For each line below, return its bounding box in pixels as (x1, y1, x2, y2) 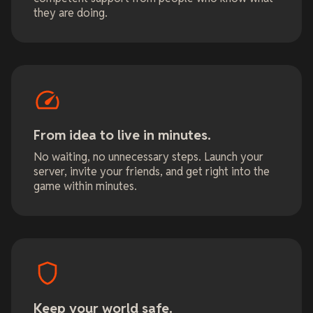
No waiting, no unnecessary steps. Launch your (34, 150, 263, 165)
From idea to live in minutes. (34, 126, 211, 145)
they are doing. (34, 6, 108, 21)
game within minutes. (34, 179, 137, 194)
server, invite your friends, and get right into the (34, 164, 270, 180)
